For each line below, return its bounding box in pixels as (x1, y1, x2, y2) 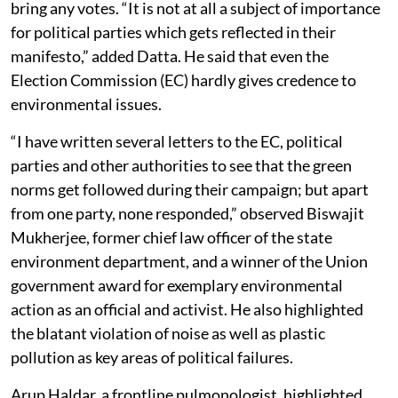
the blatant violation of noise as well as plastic (11, 322, 325, 343)
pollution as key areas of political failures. (11, 346, 293, 367)
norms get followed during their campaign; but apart (11, 179, 369, 199)
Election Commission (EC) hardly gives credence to (11, 69, 356, 90)
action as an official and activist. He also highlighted (11, 298, 363, 319)
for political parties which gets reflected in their (11, 21, 336, 42)
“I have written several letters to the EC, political (11, 131, 343, 151)
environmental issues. (11, 93, 162, 114)
